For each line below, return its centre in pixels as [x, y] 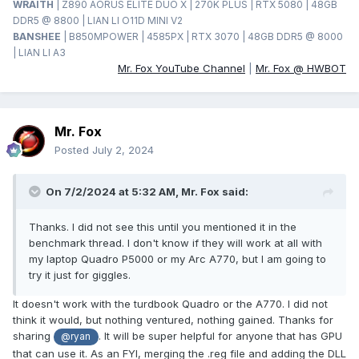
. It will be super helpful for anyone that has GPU [220, 336]
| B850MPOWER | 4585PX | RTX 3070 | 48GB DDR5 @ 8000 [203, 37]
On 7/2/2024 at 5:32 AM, [113, 192]
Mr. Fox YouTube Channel [182, 69]
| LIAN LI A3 [39, 53]
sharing [33, 336]
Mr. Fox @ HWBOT [301, 69]
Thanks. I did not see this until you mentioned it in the [163, 227]
